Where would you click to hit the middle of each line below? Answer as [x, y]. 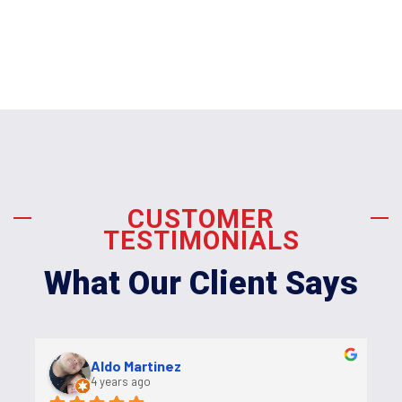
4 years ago [121, 382]
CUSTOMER [201, 218]
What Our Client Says [201, 283]
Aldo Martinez [136, 366]
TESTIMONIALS [201, 240]
